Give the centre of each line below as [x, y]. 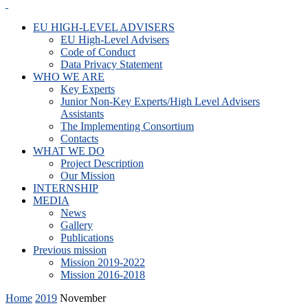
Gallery [77, 225]
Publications [87, 238]
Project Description [102, 163]
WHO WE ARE [69, 77]
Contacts [79, 139]
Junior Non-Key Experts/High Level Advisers [160, 101]
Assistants [82, 114]
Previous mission [70, 250]
